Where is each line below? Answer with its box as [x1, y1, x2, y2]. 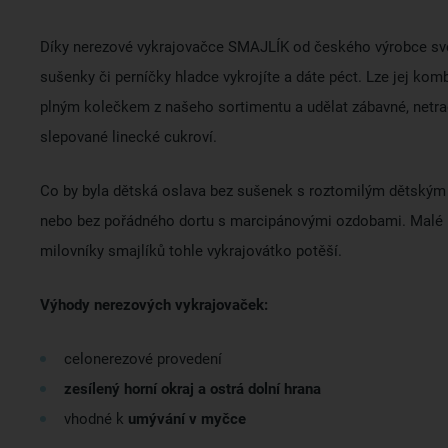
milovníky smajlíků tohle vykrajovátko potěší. [40, 242, 342, 260]
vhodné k [64, 410, 128, 428]
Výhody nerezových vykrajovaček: [40, 296, 268, 314]
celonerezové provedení [64, 350, 222, 368]
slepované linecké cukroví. [40, 128, 217, 146]
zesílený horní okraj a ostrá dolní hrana [64, 380, 321, 398]
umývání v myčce [128, 410, 246, 428]
